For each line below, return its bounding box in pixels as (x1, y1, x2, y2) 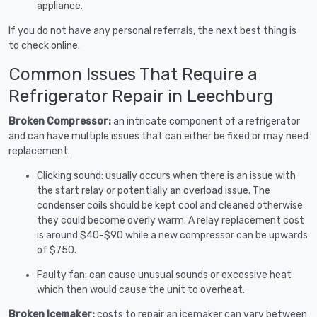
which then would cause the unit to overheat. (37, 283, 245, 296)
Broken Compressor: (8, 115, 113, 127)
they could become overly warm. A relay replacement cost (37, 214, 304, 226)
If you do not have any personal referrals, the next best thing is (8, 24, 296, 37)
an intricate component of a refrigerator (113, 115, 300, 127)
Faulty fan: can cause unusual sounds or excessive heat (37, 268, 292, 281)
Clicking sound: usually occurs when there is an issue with (37, 169, 296, 182)
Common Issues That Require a (8, 63, 258, 84)
